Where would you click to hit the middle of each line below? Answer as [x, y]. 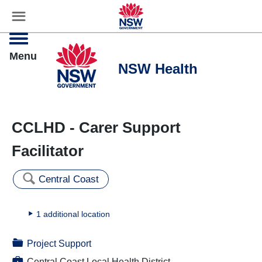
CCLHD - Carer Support [96, 127]
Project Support [59, 244]
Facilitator [48, 151]
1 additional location [73, 214]
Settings [232, 13]
